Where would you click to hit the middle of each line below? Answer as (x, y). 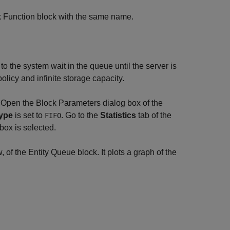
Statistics (118, 115)
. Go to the (81, 115)
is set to (29, 115)
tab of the (154, 115)
